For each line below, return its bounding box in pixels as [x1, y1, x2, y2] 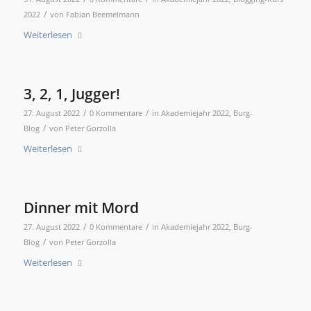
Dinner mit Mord [23, 198, 139, 218]
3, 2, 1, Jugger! [23, 84, 120, 104]
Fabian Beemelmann [65, 10, 140, 20]
